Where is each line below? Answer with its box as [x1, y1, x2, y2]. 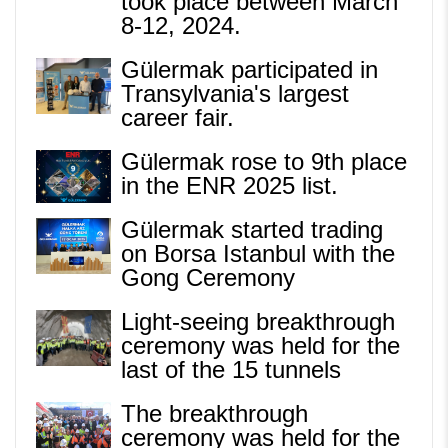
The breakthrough [121, 399, 308, 427]
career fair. [121, 103, 234, 131]
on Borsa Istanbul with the [121, 239, 395, 267]
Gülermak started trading [121, 215, 383, 243]
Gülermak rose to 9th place [121, 147, 407, 175]
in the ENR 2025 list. [121, 171, 338, 199]
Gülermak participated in [121, 55, 378, 83]
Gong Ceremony [121, 263, 295, 291]
